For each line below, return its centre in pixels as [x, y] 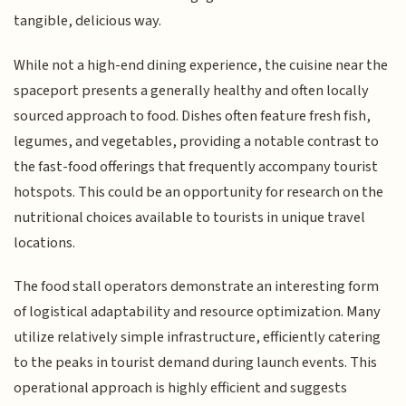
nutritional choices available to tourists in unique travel [190, 217]
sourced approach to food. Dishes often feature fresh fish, [193, 116]
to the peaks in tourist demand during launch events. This [196, 363]
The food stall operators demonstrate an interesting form [197, 287]
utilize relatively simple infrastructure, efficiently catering [198, 338]
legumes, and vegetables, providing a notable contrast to [197, 141]
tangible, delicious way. [88, 21]
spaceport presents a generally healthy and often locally [192, 90]
